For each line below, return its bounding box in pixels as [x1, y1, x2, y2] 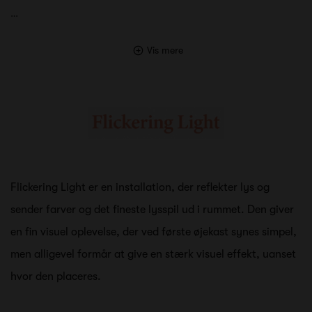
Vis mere [146, 44, 183, 56]
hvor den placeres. [10, 270, 104, 283]
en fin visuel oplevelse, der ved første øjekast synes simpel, [10, 225, 297, 238]
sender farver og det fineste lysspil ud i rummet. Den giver [10, 203, 294, 216]
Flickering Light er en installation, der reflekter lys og [10, 180, 270, 194]
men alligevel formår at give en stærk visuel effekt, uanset [10, 247, 296, 260]
